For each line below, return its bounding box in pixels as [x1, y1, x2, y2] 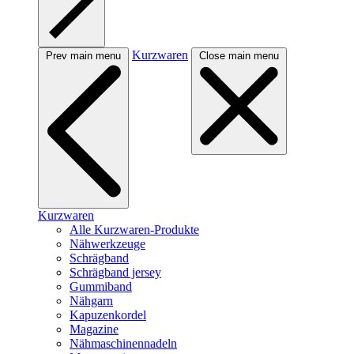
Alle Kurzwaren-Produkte [70, 223, 199, 237]
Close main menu [199, 50, 279, 62]
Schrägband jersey [70, 265, 161, 280]
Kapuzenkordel [70, 308, 146, 322]
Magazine [70, 322, 119, 337]
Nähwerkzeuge [70, 237, 145, 251]
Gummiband [70, 280, 132, 294]
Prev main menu [46, 50, 121, 62]
